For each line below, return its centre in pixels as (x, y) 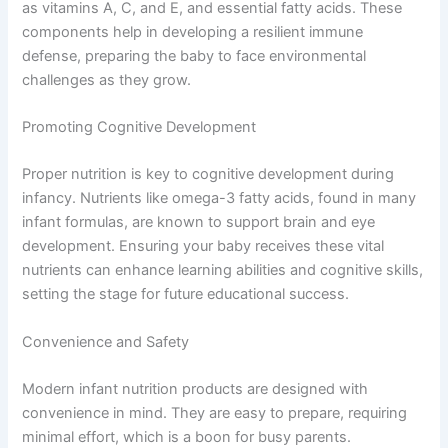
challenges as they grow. (107, 79)
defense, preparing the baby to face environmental (194, 55)
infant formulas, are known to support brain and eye (199, 222)
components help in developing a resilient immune (193, 31)
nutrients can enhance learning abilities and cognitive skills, (223, 270)
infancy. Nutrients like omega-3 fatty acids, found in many (219, 198)
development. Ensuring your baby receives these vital (203, 246)
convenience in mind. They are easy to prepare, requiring (215, 412)
